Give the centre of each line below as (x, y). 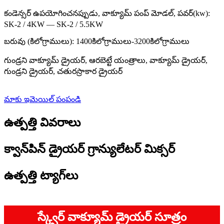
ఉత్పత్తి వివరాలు (42, 123)
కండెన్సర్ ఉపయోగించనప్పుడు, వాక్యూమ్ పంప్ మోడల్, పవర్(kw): (107, 13)
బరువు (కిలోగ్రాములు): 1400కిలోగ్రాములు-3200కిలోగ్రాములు (97, 41)
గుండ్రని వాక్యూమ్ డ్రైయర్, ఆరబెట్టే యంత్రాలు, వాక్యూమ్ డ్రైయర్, (106, 60)
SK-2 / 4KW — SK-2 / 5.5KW (53, 24)
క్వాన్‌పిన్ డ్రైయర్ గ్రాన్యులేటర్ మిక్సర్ (89, 149)
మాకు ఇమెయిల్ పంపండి (42, 99)
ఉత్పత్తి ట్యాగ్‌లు (41, 175)
